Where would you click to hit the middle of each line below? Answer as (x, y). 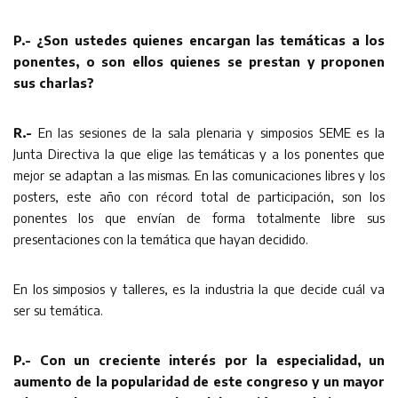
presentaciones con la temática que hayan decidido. (161, 239)
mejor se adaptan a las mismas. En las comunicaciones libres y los (199, 175)
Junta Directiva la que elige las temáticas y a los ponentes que (199, 153)
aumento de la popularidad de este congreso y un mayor (199, 381)
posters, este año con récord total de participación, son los (199, 196)
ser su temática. (58, 310)
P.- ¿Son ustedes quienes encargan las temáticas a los (199, 40)
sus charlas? (54, 82)
